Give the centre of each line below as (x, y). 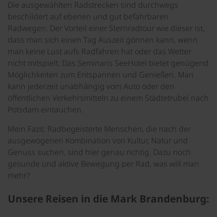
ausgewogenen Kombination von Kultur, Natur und (98, 140)
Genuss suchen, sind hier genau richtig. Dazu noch (99, 152)
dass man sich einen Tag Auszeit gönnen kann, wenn (103, 40)
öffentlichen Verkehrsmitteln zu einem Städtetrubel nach (108, 98)
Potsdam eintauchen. (46, 109)
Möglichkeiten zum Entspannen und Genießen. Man (101, 75)
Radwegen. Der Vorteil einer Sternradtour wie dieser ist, (106, 28)
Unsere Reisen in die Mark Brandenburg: (108, 198)
